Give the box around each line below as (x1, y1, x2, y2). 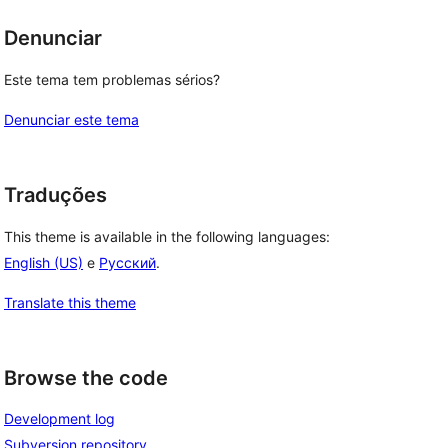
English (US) (4, 253, 83, 271)
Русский (99, 253, 156, 271)
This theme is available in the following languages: (4, 227, 330, 245)
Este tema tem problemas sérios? (4, 71, 220, 88)
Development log (4, 410, 115, 428)
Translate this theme (4, 293, 136, 311)
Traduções (4, 183, 107, 207)
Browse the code (4, 365, 168, 390)
